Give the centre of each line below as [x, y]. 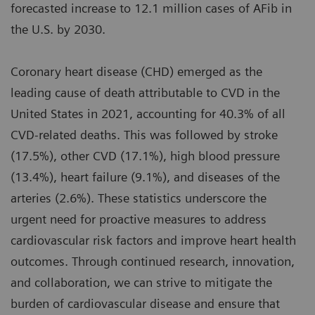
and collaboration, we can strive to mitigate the [141, 283]
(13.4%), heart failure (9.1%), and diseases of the [145, 177]
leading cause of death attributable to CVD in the [145, 93]
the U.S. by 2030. [60, 30]
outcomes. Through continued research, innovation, [153, 262]
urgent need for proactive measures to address [139, 219]
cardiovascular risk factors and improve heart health [153, 240]
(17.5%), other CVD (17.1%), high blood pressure [145, 156]
